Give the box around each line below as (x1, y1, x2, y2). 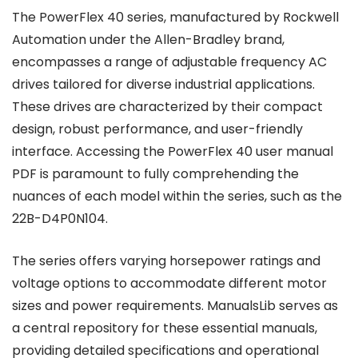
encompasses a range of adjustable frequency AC (12, 53, 327, 71)
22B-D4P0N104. (12, 209, 108, 228)
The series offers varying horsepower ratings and (12, 252, 320, 270)
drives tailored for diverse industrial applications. (12, 75, 315, 93)
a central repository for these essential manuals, (12, 319, 317, 337)
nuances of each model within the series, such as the (12, 187, 342, 205)
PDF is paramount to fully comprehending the (12, 165, 299, 183)
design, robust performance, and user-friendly (12, 120, 303, 138)
